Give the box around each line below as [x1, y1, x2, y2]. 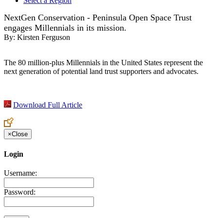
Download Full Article [13, 101, 82, 109]
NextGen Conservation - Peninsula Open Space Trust [4, 13, 192, 23]
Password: [4, 187, 36, 196]
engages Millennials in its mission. [4, 23, 127, 33]
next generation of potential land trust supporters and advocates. [4, 67, 199, 76]
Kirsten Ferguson [17, 33, 70, 42]
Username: [4, 168, 37, 177]
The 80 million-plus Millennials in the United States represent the [4, 58, 203, 67]
